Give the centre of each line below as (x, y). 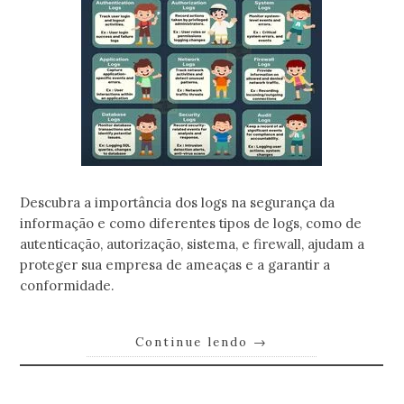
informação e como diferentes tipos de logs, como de (191, 224)
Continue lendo (195, 341)
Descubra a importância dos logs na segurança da (178, 203)
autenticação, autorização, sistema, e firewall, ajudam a (193, 244)
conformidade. (67, 286)
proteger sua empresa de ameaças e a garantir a (175, 265)
